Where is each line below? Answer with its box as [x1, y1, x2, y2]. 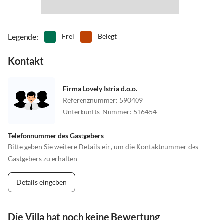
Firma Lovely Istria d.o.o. [63, 84, 137, 93]
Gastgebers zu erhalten [8, 154, 77, 163]
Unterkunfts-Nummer [63, 107, 130, 116]
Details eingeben [16, 177, 67, 186]
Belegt [98, 31, 117, 40]
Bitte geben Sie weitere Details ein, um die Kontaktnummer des [8, 142, 198, 151]
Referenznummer [63, 95, 116, 104]
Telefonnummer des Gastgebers [8, 131, 104, 139]
